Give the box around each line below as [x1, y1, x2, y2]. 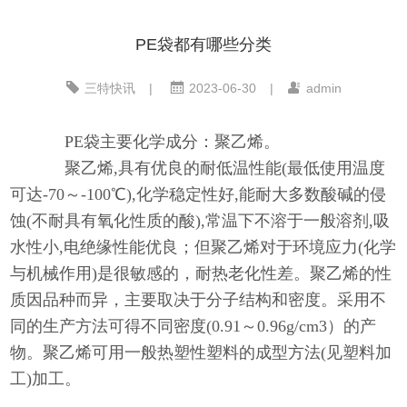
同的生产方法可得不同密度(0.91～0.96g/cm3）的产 [10, 317, 377, 336]
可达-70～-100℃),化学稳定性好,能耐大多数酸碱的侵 [10, 185, 387, 204]
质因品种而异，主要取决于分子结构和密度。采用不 [10, 291, 387, 310]
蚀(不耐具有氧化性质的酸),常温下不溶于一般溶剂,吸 [10, 212, 391, 231]
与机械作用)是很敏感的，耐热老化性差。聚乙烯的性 [10, 264, 392, 283]
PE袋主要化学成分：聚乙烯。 [48, 133, 281, 152]
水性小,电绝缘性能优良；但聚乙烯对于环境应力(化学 [10, 238, 397, 257]
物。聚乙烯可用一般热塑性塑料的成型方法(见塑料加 [10, 343, 392, 362]
